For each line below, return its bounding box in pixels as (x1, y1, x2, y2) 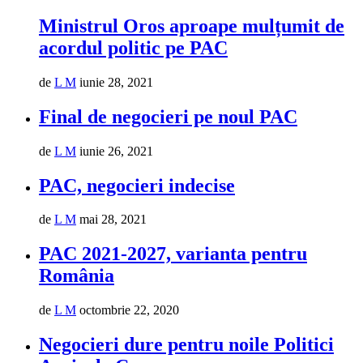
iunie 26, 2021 (79, 143, 153, 158)
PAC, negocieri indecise (39, 174, 235, 196)
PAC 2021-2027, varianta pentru (39, 243, 307, 265)
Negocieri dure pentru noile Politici (39, 334, 334, 356)
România (39, 265, 114, 287)
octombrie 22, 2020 (79, 303, 179, 318)
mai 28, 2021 (79, 212, 147, 227)
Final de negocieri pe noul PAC (39, 105, 297, 127)
